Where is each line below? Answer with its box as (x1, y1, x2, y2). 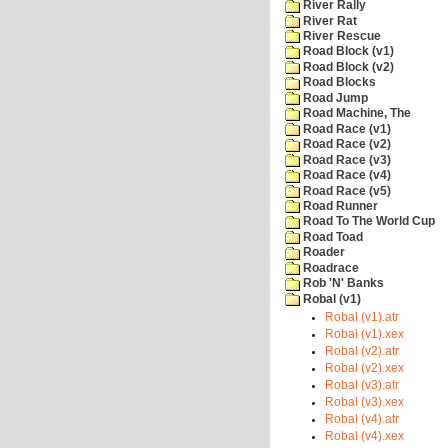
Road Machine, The (300, 107, 411, 120)
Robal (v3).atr (325, 379, 399, 392)
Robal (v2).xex (325, 362, 404, 375)
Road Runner (300, 200, 378, 212)
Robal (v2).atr (325, 345, 399, 358)
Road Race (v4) (300, 169, 391, 182)
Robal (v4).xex (325, 430, 404, 443)
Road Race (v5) (300, 184, 391, 197)
